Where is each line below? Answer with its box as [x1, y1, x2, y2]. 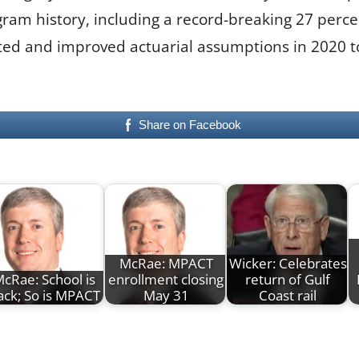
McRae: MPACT [119, 253, 213, 272]
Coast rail [259, 285, 317, 305]
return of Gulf [245, 269, 330, 288]
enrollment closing [108, 269, 224, 288]
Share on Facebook [139, 118, 242, 131]
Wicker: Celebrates [228, 253, 347, 272]
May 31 [143, 285, 189, 305]
